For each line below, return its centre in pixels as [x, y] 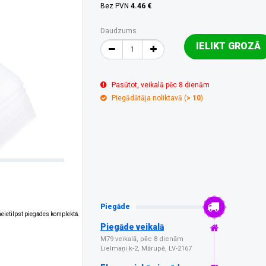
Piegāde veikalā [132, 227]
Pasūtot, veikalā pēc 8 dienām [161, 85]
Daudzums [118, 31]
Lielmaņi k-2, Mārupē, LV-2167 [146, 248]
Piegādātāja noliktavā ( [149, 98]
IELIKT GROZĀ [228, 46]
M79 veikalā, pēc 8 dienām [142, 239]
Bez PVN [115, 6]
